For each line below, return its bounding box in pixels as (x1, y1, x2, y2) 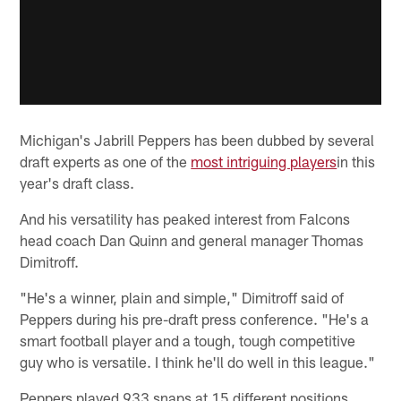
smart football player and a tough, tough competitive (20, 330, 356, 349)
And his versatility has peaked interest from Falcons (20, 209, 351, 227)
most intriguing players (191, 151, 337, 170)
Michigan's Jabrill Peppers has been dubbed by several (20, 130, 375, 149)
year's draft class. (20, 173, 135, 192)
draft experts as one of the (20, 151, 192, 170)
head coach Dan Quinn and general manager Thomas (20, 230, 364, 249)
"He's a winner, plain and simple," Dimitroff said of (20, 287, 345, 306)
